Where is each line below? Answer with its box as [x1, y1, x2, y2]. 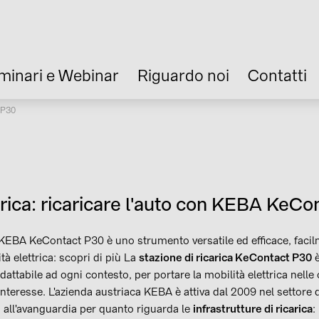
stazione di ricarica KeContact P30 [138, 251, 312, 265]
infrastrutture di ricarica [192, 302, 313, 316]
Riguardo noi [137, 66, 229, 86]
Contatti [248, 66, 307, 86]
